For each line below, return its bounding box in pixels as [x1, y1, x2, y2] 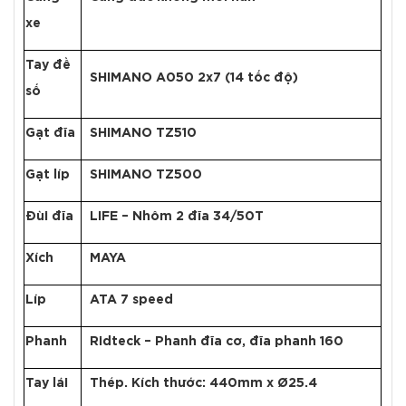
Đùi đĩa [25, 211, 73, 223]
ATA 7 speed [90, 295, 173, 306]
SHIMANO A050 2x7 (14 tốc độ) [90, 72, 298, 84]
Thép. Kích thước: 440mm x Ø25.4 [90, 378, 317, 390]
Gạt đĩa [25, 128, 75, 140]
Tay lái [25, 378, 72, 390]
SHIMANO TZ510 [90, 128, 197, 140]
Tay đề [25, 60, 71, 72]
